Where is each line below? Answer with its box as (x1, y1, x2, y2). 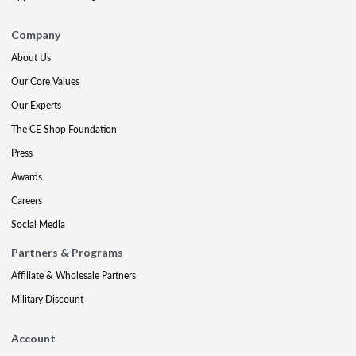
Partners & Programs (11, 245, 123, 259)
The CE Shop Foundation (11, 122, 117, 136)
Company (11, 27, 60, 41)
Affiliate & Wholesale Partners (11, 268, 136, 282)
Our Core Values (11, 74, 79, 88)
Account (11, 331, 56, 345)
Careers (11, 193, 42, 207)
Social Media (11, 217, 65, 231)
